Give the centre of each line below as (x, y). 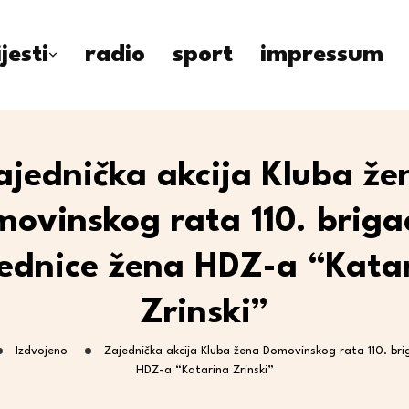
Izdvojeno (41, 351)
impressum (322, 55)
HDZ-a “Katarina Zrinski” (204, 370)
